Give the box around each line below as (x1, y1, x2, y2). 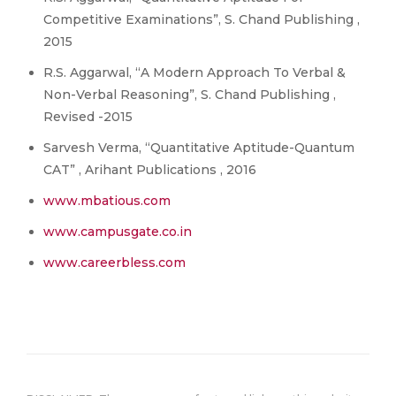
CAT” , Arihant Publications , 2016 (43, 162, 256, 178)
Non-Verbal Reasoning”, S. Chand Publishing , (43, 87, 336, 103)
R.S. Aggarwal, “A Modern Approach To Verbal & (43, 65, 346, 80)
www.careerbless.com (43, 255, 186, 270)
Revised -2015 (43, 109, 133, 125)
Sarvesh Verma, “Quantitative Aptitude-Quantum (43, 140, 354, 156)
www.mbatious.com (43, 193, 171, 209)
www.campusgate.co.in (43, 224, 192, 240)
